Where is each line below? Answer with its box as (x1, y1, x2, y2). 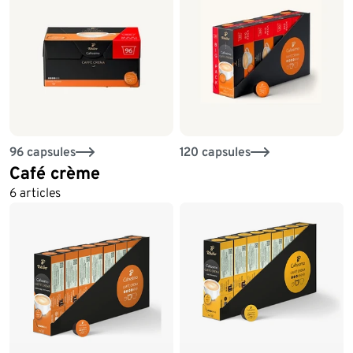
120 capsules (179, 144, 251, 160)
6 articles (9, 185, 61, 201)
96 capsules (9, 144, 76, 160)
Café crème (9, 162, 100, 184)
